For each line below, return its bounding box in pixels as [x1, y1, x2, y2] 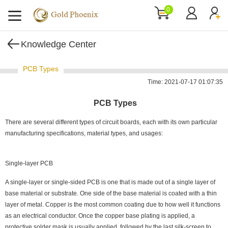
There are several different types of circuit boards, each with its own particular [5, 119, 217, 126]
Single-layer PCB [5, 160, 53, 167]
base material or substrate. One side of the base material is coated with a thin [5, 190, 217, 197]
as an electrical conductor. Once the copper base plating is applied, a [5, 212, 195, 219]
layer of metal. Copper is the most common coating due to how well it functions [5, 201, 220, 208]
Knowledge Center [21, 39, 96, 49]
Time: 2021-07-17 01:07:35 [148, 78, 223, 85]
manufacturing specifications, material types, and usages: [5, 130, 163, 137]
